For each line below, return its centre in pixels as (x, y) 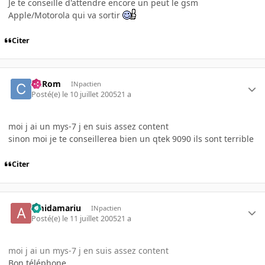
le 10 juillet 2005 (90, 95)
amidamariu (56, 208)
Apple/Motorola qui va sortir (65, 15)
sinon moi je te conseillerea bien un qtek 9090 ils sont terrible (131, 139)
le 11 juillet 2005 (90, 219)
